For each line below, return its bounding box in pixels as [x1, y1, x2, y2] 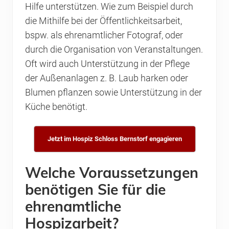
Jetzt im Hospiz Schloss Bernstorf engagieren [47, 135, 182, 143]
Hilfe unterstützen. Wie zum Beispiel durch [25, 2, 193, 12]
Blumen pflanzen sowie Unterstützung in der [25, 87, 202, 98]
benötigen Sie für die [25, 180, 166, 199]
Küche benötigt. [25, 102, 87, 112]
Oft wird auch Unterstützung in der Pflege [25, 59, 190, 70]
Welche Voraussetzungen [25, 164, 198, 182]
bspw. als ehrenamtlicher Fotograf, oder [25, 30, 183, 41]
